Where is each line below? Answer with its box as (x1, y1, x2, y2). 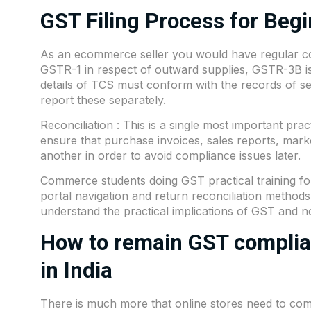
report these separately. (40, 92, 166, 107)
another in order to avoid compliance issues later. (40, 149, 301, 163)
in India (40, 257, 112, 283)
